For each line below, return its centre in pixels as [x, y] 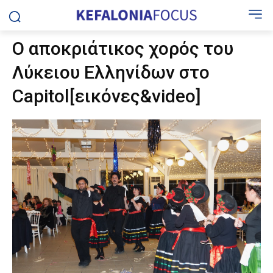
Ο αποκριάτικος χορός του [123, 48]
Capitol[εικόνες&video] [107, 96]
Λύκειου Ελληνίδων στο [111, 72]
